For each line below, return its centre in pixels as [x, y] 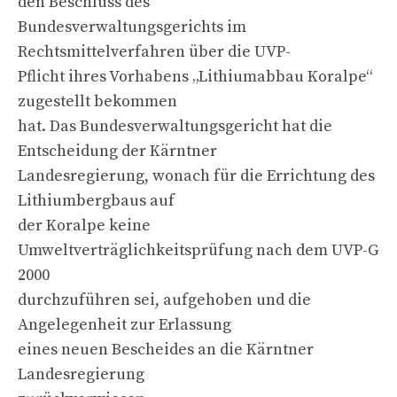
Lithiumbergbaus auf [96, 200]
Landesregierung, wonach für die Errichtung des [196, 175]
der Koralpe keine [84, 225]
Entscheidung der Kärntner [117, 151]
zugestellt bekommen [97, 101]
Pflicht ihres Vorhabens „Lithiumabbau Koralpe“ [195, 76]
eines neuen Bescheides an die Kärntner [166, 349]
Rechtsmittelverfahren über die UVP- [154, 51]
